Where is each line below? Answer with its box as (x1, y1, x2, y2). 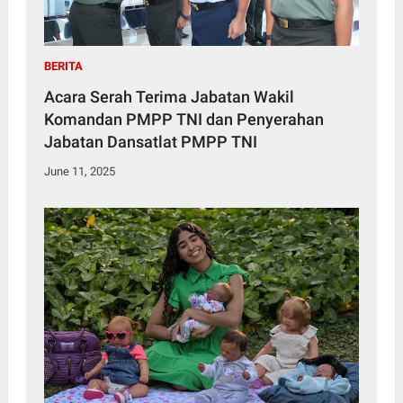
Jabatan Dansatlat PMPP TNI (43, 132, 257, 152)
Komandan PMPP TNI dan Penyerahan (43, 110, 324, 130)
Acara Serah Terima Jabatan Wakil (43, 87, 294, 107)
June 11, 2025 (43, 165, 115, 179)
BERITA (43, 59, 83, 74)
